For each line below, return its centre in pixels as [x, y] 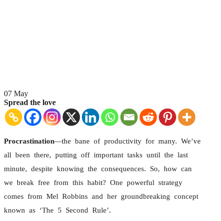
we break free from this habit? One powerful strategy [93, 182]
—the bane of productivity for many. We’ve [128, 141]
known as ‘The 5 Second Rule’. [57, 210]
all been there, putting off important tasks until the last [96, 155]
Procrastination [29, 141]
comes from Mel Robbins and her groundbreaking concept [101, 196]
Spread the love [30, 102]
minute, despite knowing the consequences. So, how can [98, 168]
